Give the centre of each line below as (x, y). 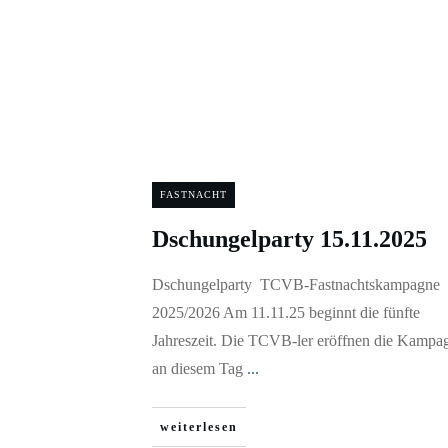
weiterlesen (199, 427)
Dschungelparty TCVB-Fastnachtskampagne (296, 284)
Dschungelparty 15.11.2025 (289, 239)
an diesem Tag (199, 368)
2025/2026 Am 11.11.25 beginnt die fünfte (286, 312)
